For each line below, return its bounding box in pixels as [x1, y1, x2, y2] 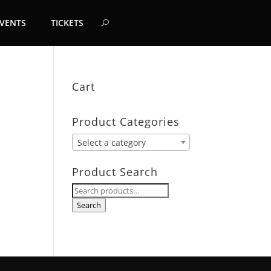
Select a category [77, 137, 146, 149]
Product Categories [72, 114, 180, 129]
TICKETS [51, 17, 84, 28]
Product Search [72, 165, 158, 180]
